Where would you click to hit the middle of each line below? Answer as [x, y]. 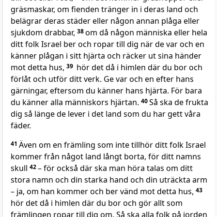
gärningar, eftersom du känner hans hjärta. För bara [106, 91]
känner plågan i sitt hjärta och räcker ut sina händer [106, 56]
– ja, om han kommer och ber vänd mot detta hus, [103, 192]
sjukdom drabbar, [44, 33]
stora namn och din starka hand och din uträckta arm [109, 180]
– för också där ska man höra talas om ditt [115, 168]
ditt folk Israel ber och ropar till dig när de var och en [108, 44]
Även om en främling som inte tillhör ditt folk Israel [112, 145]
